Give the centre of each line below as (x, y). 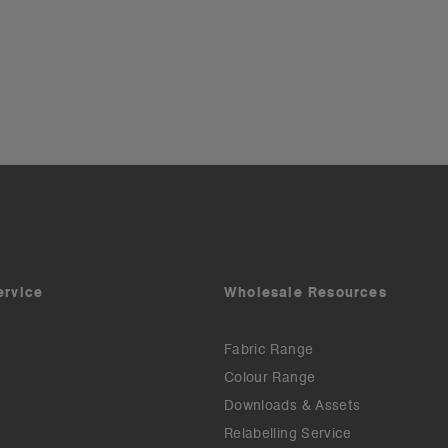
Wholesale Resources (305, 292)
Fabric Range (269, 349)
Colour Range (270, 377)
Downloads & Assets (292, 405)
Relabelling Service (288, 433)
